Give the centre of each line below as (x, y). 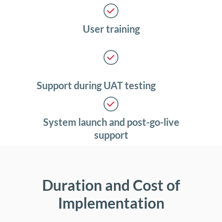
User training (111, 29)
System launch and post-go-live (111, 122)
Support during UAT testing (96, 85)
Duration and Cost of (111, 185)
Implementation (111, 203)
